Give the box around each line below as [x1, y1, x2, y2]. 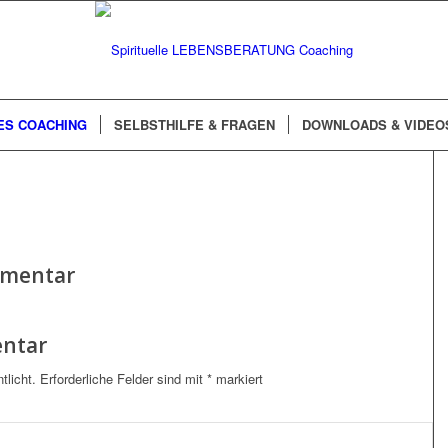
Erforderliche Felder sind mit [40, 369, 207, 389]
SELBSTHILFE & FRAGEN [114, 115, 275, 134]
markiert [212, 369, 263, 389]
